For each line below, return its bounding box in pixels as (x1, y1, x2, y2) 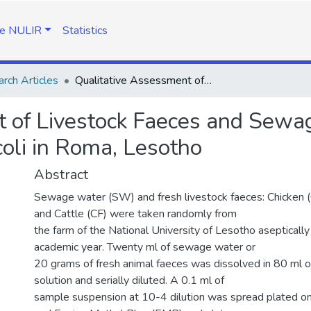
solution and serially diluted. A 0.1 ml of (34, 273, 224, 288)
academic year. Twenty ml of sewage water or (34, 239, 255, 255)
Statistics (62, 23, 108, 38)
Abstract (34, 165, 88, 184)
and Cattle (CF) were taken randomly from (34, 206, 237, 221)
